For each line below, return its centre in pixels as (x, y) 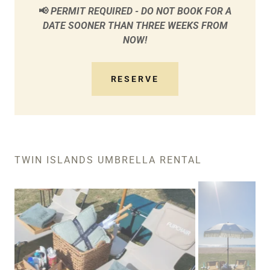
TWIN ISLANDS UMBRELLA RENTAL (108, 160)
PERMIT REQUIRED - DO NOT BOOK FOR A (140, 11)
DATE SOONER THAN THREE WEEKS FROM (135, 26)
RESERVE (135, 79)
